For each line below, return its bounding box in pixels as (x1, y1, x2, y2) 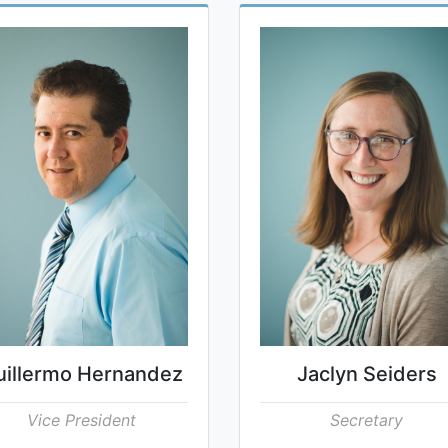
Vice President (27, 409, 136, 430)
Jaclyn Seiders (296, 361, 437, 386)
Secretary (330, 409, 403, 430)
